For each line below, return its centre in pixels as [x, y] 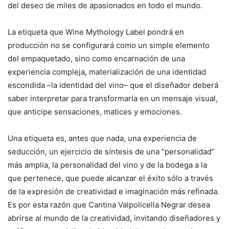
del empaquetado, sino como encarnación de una [96, 59]
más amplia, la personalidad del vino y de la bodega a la [107, 165]
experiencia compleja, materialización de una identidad [107, 72]
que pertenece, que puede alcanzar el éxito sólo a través [110, 178]
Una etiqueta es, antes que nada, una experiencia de [102, 139]
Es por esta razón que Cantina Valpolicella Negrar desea [109, 205]
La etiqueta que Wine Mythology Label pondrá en [96, 32]
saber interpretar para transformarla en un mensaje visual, [113, 99]
